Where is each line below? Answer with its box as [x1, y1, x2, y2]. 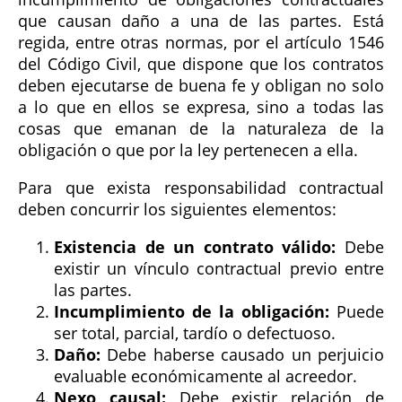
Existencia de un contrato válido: [54, 236, 336, 258]
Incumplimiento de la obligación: [54, 301, 329, 323]
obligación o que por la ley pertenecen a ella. [18, 139, 358, 162]
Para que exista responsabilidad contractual [18, 177, 384, 199]
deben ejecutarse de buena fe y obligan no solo [18, 74, 384, 97]
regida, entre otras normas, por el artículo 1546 [18, 31, 384, 54]
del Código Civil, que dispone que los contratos [18, 53, 384, 75]
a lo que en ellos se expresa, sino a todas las [18, 96, 384, 118]
